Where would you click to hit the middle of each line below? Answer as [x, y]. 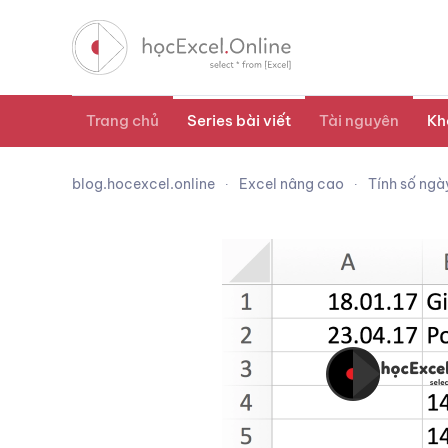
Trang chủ [122, 121]
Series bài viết [239, 121]
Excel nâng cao [291, 184]
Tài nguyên [359, 121]
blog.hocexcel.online [143, 184]
